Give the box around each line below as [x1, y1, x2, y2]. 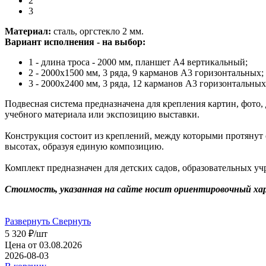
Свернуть [52, 216, 91, 226]
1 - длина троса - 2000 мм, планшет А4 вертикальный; [28, 56, 248, 67]
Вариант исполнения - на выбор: [5, 36, 145, 47]
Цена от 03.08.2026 [5, 239, 82, 250]
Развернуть [5, 216, 50, 226]
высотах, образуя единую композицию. [5, 141, 164, 151]
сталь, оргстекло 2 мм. [51, 26, 144, 36]
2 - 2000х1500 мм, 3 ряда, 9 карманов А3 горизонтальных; [28, 67, 264, 78]
